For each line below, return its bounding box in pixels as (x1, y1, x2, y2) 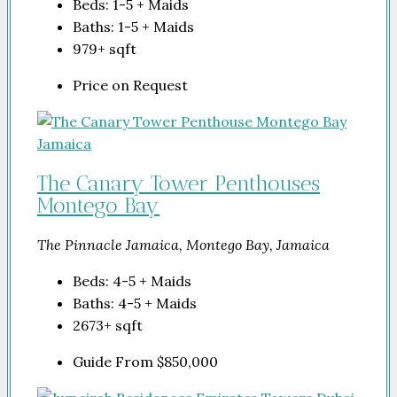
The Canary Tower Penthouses (37, 170, 320, 197)
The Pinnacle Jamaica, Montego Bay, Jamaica (37, 236, 330, 254)
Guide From (73, 353, 157, 371)
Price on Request (73, 75, 188, 94)
